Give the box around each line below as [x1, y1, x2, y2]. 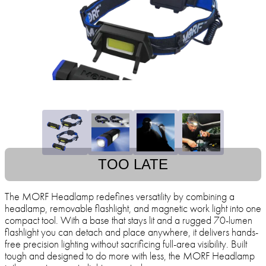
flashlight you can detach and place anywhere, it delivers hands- [5, 225, 258, 239]
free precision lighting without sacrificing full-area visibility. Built [5, 237, 247, 251]
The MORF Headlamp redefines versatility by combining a [5, 189, 235, 204]
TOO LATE [98, 156, 168, 173]
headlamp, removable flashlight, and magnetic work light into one [5, 201, 261, 216]
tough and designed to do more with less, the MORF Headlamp [5, 249, 255, 263]
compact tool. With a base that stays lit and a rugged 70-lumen [5, 213, 252, 227]
